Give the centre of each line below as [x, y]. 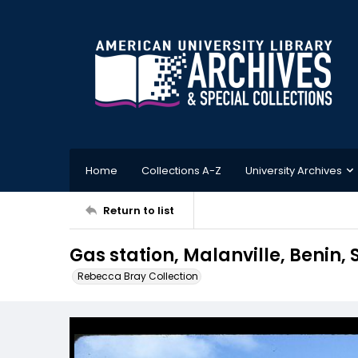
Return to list [139, 210]
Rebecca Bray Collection [138, 276]
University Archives [294, 170]
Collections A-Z [181, 170]
